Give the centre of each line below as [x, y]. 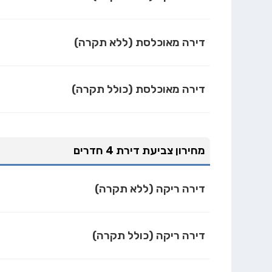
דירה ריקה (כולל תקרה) [149, 235]
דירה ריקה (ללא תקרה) [150, 189]
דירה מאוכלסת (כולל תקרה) [139, 90]
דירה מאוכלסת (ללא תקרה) [140, 43]
